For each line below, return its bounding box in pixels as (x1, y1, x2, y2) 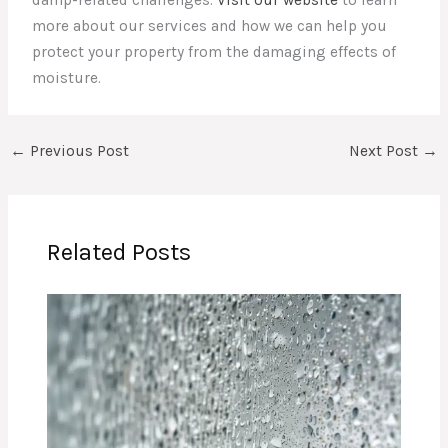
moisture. (32, 69, 102, 88)
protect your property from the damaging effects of (32, 43, 397, 62)
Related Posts (47, 238, 192, 267)
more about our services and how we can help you (32, 17, 388, 36)
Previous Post (26, 142, 130, 161)
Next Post (348, 142, 422, 161)
